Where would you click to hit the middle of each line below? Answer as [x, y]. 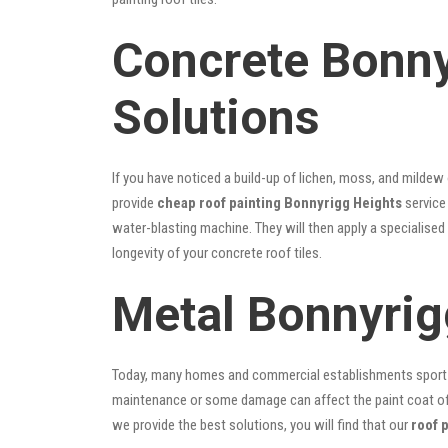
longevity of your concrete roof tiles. [217, 252]
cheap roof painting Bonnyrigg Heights [279, 202]
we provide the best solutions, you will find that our [261, 424]
